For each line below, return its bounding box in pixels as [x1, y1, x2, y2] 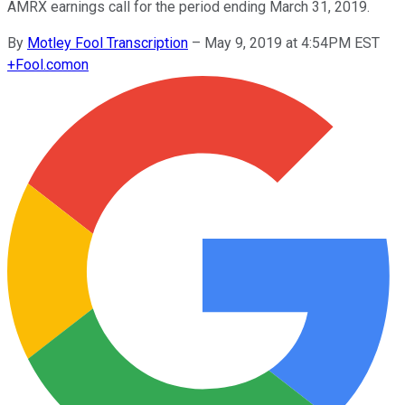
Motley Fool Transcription [27, 33, 188, 52]
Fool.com [15, 55, 73, 73]
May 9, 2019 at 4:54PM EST [204, 33, 380, 52]
